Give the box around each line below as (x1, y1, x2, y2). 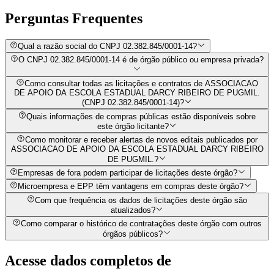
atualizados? (110, 206, 155, 215)
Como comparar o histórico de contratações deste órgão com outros (20, 219, 262, 229)
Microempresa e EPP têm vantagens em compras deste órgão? (18, 182, 244, 191)
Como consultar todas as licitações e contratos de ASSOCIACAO (24, 79, 258, 89)
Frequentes (72, 10, 143, 26)
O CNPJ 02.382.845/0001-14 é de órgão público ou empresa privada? (18, 55, 264, 65)
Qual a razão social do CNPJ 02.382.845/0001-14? (18, 42, 198, 51)
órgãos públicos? (103, 229, 163, 239)
